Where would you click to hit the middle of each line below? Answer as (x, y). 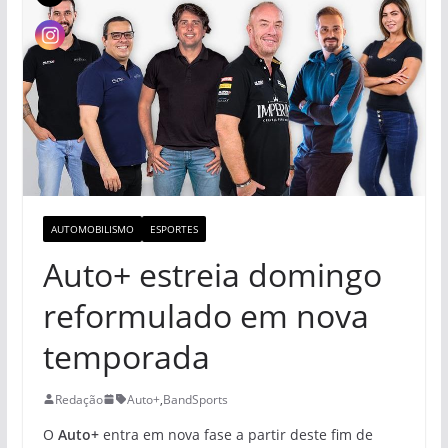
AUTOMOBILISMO (92, 228)
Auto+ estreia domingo (212, 274)
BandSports (195, 399)
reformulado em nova (205, 315)
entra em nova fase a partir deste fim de (235, 434)
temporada (126, 356)
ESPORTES (173, 228)
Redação (78, 399)
